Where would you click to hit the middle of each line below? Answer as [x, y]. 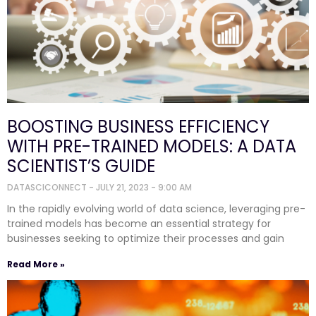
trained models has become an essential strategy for [139, 223]
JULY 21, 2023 [123, 187]
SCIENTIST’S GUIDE [81, 166]
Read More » [36, 264]
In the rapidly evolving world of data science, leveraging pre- [156, 208]
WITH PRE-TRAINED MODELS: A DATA [152, 146]
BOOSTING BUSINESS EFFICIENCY [138, 126]
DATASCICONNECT [48, 187]
